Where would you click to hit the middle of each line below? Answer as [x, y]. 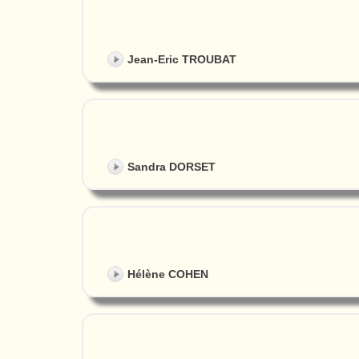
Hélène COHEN [168, 274]
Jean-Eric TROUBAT [182, 59]
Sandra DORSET [171, 167]
